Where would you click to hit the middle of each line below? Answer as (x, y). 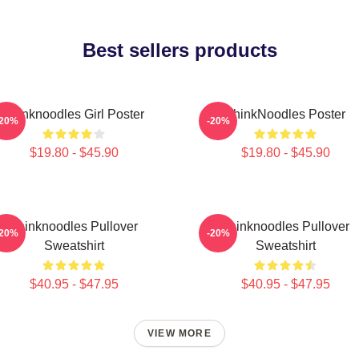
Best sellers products (179, 50)
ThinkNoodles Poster (285, 114)
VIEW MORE (179, 333)
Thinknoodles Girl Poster (74, 114)
